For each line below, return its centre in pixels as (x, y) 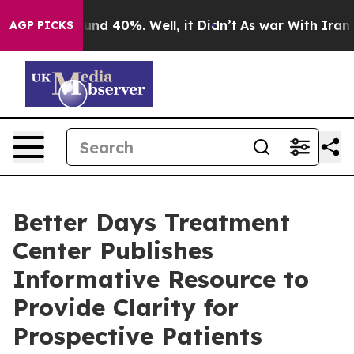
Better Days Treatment (151, 222)
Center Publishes (113, 250)
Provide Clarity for (126, 307)
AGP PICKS (41, 25)
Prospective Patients (137, 336)
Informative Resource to (161, 279)
